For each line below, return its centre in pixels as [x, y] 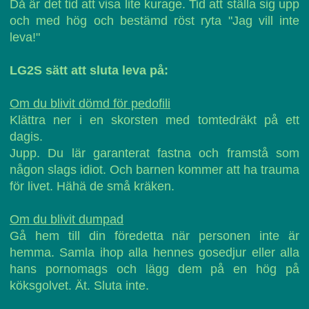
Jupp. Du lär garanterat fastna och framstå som [154, 153]
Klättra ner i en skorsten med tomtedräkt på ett [154, 120]
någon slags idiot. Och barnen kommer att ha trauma [154, 170]
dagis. [26, 137]
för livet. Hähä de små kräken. [92, 186]
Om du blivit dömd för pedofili [90, 103]
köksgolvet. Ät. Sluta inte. [79, 286]
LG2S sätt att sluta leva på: [89, 70]
